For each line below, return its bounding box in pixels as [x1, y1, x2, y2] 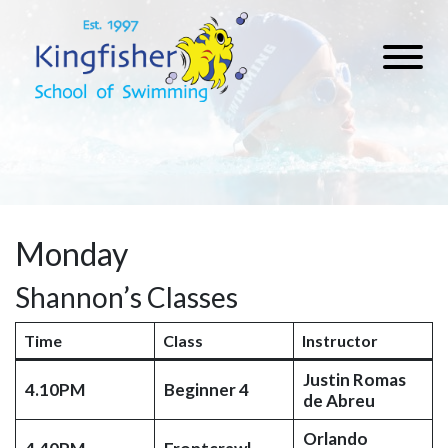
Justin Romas [302, 369, 406, 390]
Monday [15, 234, 128, 273]
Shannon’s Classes [15, 280, 238, 314]
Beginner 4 [163, 379, 249, 400]
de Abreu [302, 390, 375, 411]
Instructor [302, 331, 378, 350]
